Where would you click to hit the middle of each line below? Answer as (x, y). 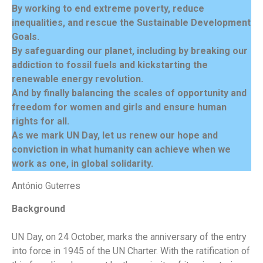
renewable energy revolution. (77, 79)
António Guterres (46, 186)
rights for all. (41, 121)
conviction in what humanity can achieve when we (121, 149)
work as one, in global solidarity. (82, 163)
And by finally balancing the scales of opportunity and (129, 93)
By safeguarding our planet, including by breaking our (130, 50)
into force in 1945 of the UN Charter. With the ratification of (131, 251)
